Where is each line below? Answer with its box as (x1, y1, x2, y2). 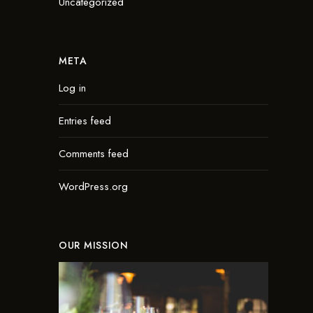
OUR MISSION (59, 238, 129, 252)
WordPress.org (59, 179, 128, 194)
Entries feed (59, 113, 111, 129)
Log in (59, 80, 86, 96)
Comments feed (59, 146, 129, 161)
